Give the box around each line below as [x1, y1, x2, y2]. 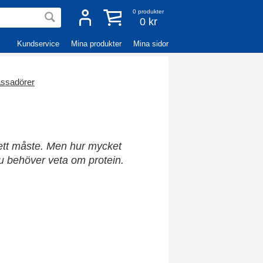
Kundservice [17, 39, 59, 48]
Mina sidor [133, 39, 168, 48]
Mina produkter [71, 39, 122, 48]
